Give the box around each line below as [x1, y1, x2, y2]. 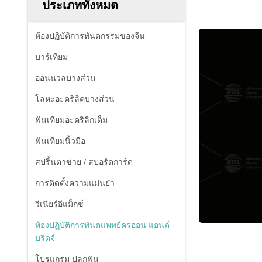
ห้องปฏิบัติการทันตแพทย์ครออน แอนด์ [35, 220, 170, 230]
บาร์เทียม [35, 52, 68, 61]
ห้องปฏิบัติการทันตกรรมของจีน [35, 31, 145, 40]
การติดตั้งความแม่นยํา [35, 178, 115, 188]
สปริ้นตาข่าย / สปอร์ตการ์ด [35, 157, 133, 167]
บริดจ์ [35, 233, 55, 243]
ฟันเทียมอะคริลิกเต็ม [35, 115, 108, 125]
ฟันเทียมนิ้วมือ [35, 136, 85, 146]
